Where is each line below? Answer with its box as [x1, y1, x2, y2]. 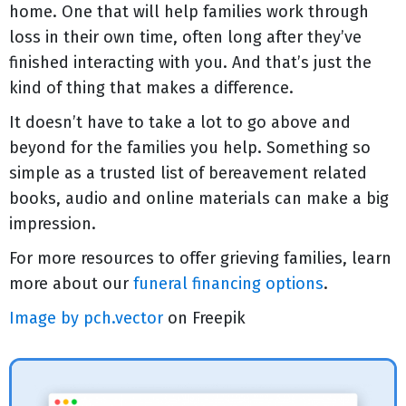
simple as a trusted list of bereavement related [9, 163, 367, 183]
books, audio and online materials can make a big [9, 188, 389, 208]
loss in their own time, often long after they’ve [9, 27, 362, 47]
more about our [9, 274, 133, 294]
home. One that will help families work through [9, 2, 369, 22]
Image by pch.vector [9, 308, 163, 328]
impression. [9, 214, 96, 234]
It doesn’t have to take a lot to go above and [9, 112, 351, 132]
